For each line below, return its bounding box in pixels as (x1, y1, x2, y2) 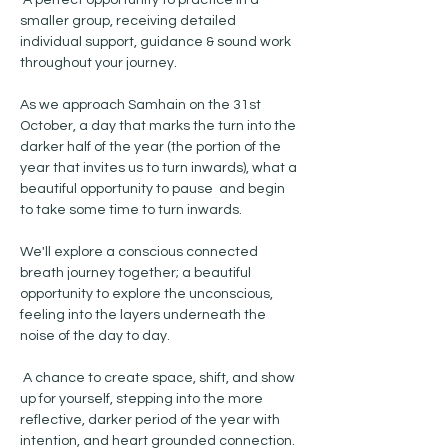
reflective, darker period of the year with (20, 413, 283, 427)
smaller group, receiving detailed (20, 14, 239, 28)
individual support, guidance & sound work (20, 35, 294, 49)
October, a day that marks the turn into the (20, 119, 299, 133)
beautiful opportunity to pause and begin (20, 182, 288, 196)
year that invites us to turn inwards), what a (20, 161, 300, 175)
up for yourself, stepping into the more (20, 392, 266, 406)
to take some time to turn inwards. (20, 203, 245, 217)
